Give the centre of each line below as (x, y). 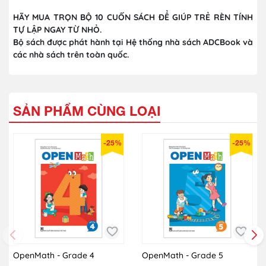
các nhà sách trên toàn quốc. (71, 54)
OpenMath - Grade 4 (54, 255)
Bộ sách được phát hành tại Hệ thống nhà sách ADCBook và (133, 42)
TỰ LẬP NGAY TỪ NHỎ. (57, 29)
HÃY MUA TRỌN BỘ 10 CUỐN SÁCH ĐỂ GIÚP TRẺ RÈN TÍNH (133, 17)
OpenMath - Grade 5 (183, 255)
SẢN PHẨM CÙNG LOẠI (87, 111)
